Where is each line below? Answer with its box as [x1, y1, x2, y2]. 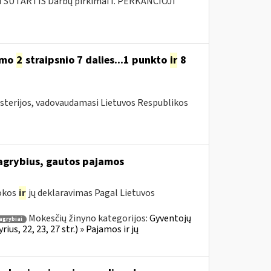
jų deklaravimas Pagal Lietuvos [26, 186, 155, 200]
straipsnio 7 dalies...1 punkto [22, 53, 169, 68]
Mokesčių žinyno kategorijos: [28, 212, 149, 225]
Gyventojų [149, 212, 191, 225]
